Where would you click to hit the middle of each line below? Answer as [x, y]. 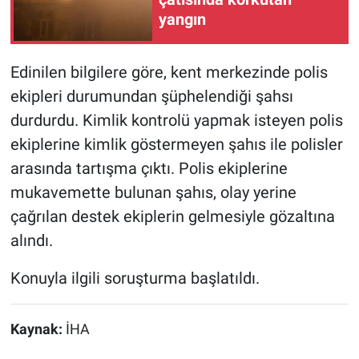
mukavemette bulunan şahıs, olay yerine [153, 193]
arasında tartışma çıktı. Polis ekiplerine [149, 169]
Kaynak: [38, 330]
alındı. [31, 241]
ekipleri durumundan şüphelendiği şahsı [151, 97]
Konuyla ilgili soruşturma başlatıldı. [135, 278]
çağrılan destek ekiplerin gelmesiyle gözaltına [172, 217]
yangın [182, 19]
